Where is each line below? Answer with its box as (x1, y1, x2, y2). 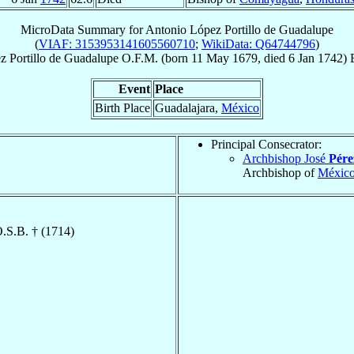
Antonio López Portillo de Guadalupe (145, 22, 333, 36)
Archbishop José (243, 151, 329, 165)
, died (257, 51, 288, 65)
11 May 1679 (190, 51, 258, 65)
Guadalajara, (155, 100, 221, 115)
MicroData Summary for (21, 22, 145, 36)
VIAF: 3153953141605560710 (39, 36, 195, 51)
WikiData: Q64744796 (201, 36, 315, 51)
